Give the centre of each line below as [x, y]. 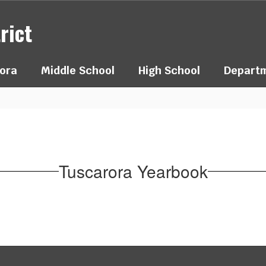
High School [169, 70]
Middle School [78, 70]
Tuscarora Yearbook [133, 171]
